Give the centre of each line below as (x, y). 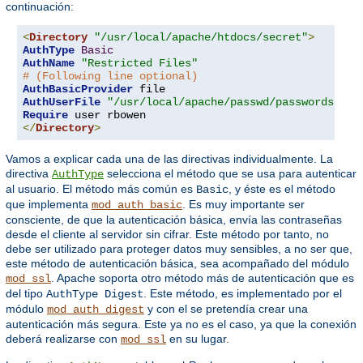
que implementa (49, 204)
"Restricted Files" (139, 63)
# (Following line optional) (110, 76)
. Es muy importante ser (243, 204)
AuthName (49, 63)
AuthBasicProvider (78, 89)
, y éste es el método (282, 188)
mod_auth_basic (137, 205)
